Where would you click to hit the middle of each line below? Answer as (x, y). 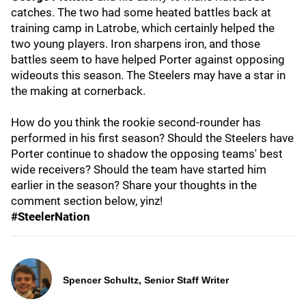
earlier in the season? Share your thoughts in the (134, 185)
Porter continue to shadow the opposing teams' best (147, 154)
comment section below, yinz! (87, 201)
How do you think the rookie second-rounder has (136, 122)
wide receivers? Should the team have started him (139, 169)
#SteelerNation (51, 217)
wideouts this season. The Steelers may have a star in (148, 75)
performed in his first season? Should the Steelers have (152, 138)
